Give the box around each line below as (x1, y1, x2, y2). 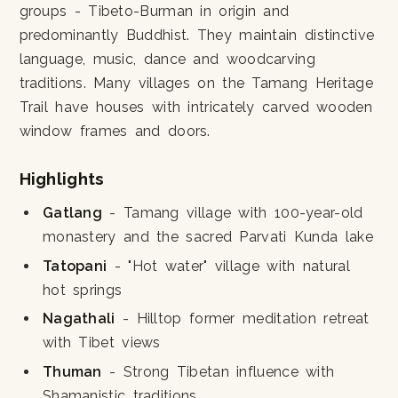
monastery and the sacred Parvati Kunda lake (42, 228, 373, 246)
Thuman (42, 363, 102, 380)
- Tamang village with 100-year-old (102, 204, 363, 222)
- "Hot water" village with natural (107, 257, 350, 275)
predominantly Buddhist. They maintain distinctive (19, 27, 375, 44)
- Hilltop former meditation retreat (115, 310, 370, 328)
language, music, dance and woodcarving (19, 51, 315, 68)
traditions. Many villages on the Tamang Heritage (19, 75, 373, 92)
